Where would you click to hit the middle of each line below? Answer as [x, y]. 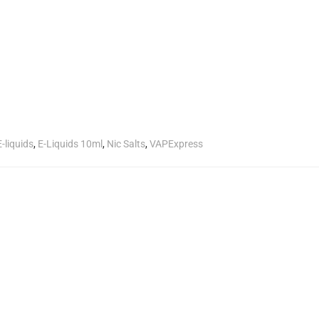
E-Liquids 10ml [70, 143]
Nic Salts [126, 143]
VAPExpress [176, 143]
